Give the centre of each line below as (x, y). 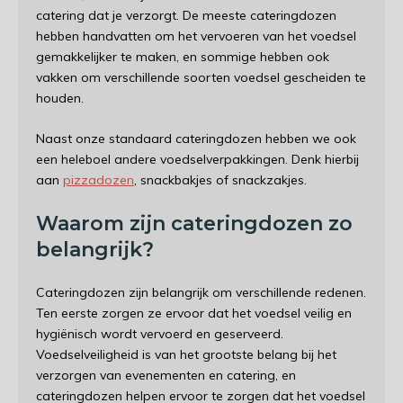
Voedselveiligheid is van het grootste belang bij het (186, 354)
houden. (60, 98)
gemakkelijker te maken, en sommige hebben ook (183, 57)
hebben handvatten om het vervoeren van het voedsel (196, 36)
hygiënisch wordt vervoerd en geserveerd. (160, 334)
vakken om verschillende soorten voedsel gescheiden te (201, 77)
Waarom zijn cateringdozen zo (194, 224)
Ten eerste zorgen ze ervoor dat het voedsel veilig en (194, 313)
